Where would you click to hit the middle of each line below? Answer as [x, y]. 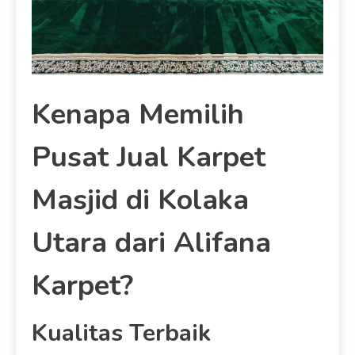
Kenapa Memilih [138, 115]
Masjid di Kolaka [140, 200]
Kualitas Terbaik [121, 334]
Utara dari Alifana [151, 243]
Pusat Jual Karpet [149, 158]
